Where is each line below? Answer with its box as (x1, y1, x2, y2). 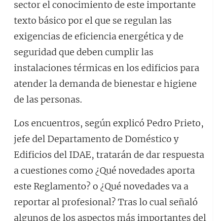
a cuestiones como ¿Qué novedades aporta (14, 165, 195, 176)
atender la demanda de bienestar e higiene (14, 78, 197, 89)
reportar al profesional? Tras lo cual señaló (14, 196, 198, 208)
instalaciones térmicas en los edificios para (14, 62, 199, 74)
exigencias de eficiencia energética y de (14, 31, 184, 42)
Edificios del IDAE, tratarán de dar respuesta (14, 149, 204, 160)
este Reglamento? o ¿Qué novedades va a (14, 181, 188, 192)
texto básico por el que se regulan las (14, 15, 172, 26)
